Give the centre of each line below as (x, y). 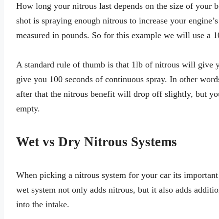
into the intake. (43, 204)
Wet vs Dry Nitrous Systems (97, 142)
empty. (28, 109)
